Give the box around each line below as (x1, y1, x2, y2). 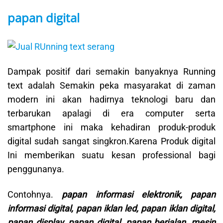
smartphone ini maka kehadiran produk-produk (7, 122, 216, 133)
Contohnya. (7, 189, 62, 200)
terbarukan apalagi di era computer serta (7, 108, 216, 119)
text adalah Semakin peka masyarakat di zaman (7, 80, 216, 91)
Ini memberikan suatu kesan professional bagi (7, 150, 216, 161)
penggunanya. (7, 164, 64, 175)
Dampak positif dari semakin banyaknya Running (7, 66, 216, 77)
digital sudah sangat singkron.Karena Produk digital (7, 136, 216, 147)
